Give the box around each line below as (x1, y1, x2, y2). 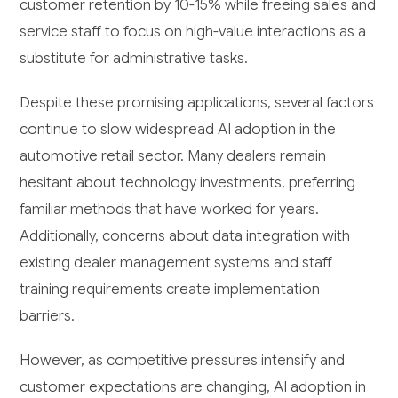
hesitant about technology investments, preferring (20, 173, 356, 193)
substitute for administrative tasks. (20, 49, 249, 68)
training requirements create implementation (20, 280, 321, 299)
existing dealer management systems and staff (20, 253, 333, 273)
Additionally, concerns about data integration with (20, 227, 351, 246)
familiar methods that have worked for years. (20, 200, 320, 219)
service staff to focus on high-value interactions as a (20, 22, 367, 42)
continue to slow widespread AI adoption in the (20, 120, 337, 139)
